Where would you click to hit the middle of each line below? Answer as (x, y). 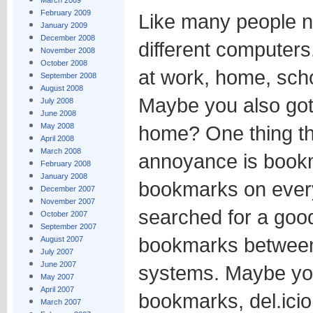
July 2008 (57, 101)
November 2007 (67, 201)
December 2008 (67, 38)
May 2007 (57, 277)
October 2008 (64, 63)
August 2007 (61, 239)
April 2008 (57, 138)
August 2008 (61, 88)
